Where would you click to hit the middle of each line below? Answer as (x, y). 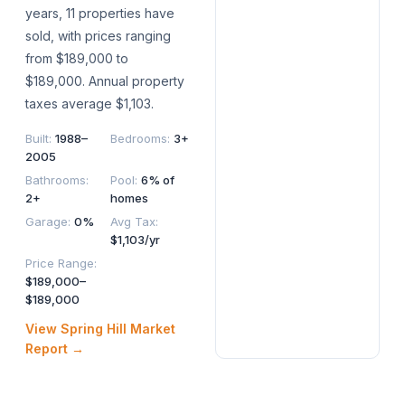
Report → (55, 349)
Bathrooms (56, 180)
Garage (47, 222)
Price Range (60, 264)
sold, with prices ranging (98, 36)
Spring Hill (94, 329)
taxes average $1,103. (89, 104)
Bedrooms (139, 139)
